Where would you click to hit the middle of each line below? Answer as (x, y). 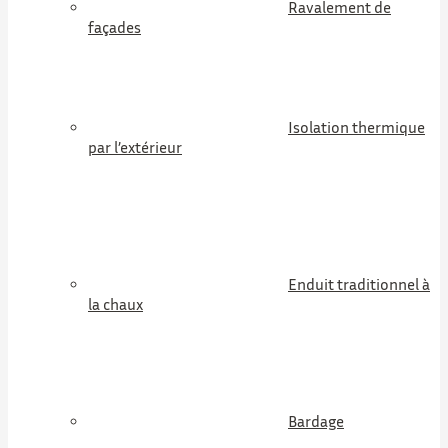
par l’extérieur (135, 147)
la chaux (115, 304)
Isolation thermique (356, 127)
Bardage (316, 421)
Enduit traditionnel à (359, 284)
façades (114, 27)
